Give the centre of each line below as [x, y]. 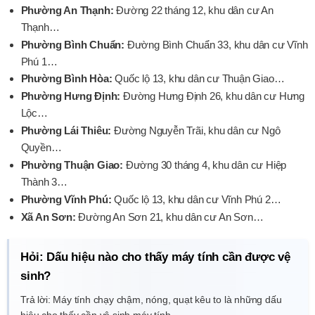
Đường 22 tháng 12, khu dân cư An [193, 10]
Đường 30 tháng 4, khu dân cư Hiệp [205, 165]
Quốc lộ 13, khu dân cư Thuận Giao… [198, 79]
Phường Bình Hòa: [66, 79]
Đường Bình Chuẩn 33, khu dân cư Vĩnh [216, 44]
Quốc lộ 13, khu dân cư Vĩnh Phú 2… [196, 200]
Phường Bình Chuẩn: [72, 44]
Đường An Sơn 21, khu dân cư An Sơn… [169, 217]
